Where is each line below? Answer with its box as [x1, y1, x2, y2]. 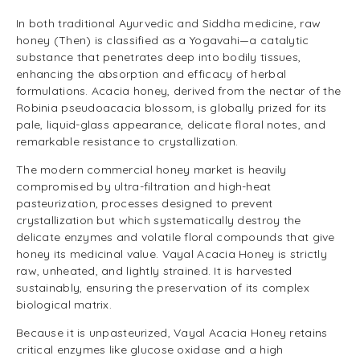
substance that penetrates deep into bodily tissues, [16, 50, 301, 65]
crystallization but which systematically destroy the [16, 213, 301, 228]
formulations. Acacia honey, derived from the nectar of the [16, 84, 342, 99]
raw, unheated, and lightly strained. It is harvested [16, 264, 292, 279]
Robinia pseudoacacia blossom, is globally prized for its [16, 100, 327, 116]
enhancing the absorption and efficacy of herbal [16, 67, 287, 82]
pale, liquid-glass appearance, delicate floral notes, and [16, 117, 325, 133]
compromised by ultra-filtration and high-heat [16, 179, 272, 194]
